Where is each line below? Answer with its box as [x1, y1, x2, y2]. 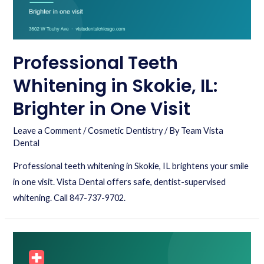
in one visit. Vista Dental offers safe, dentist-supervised [13, 177, 226, 187]
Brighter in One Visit [13, 97, 191, 122]
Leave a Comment [13, 126, 82, 136]
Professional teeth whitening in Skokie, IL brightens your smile [13, 161, 249, 171]
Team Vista [181, 126, 224, 136]
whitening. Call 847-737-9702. [13, 193, 126, 203]
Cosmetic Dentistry [88, 126, 163, 136]
